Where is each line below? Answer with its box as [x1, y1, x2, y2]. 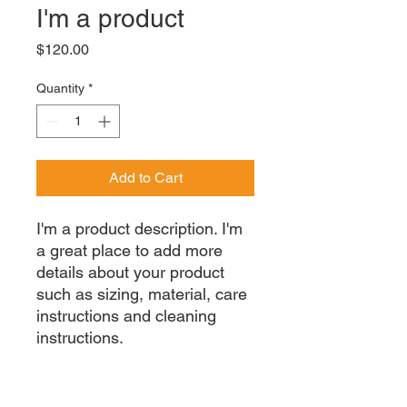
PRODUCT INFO [36, 386, 148, 404]
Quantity [36, 81, 84, 95]
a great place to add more [36, 241, 223, 260]
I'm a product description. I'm [36, 219, 243, 238]
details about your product [36, 263, 224, 282]
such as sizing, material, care [36, 284, 247, 303]
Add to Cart [108, 169, 183, 186]
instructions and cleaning [36, 306, 216, 325]
